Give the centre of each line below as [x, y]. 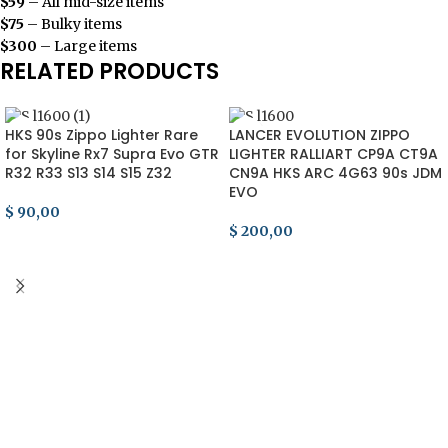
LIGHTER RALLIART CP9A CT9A [333, 154]
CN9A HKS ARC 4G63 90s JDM [335, 173]
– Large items [87, 45]
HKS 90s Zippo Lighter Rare [101, 135]
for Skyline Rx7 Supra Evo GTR [112, 154]
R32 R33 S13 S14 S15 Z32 [88, 173]
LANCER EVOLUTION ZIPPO [319, 135]
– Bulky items [73, 23]
